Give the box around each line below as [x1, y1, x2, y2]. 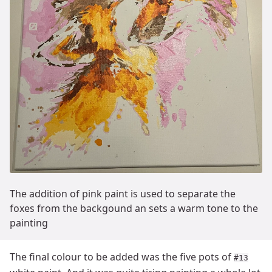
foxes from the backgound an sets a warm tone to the [10, 202, 258, 216]
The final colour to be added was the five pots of [10, 250, 234, 264]
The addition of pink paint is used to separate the [10, 187, 236, 201]
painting [10, 216, 48, 230]
